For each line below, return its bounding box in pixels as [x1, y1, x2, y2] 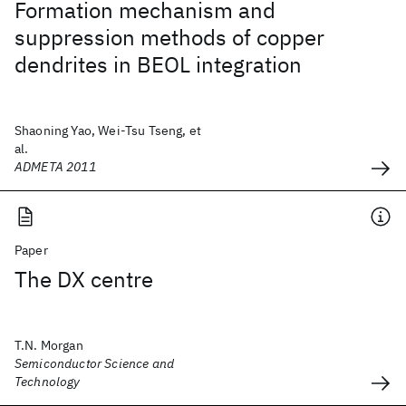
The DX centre [14, 265, 153, 294]
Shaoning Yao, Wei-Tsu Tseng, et [14, 122, 201, 139]
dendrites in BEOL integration [14, 50, 302, 79]
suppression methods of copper [14, 23, 324, 52]
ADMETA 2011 [14, 159, 96, 175]
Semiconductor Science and [14, 355, 175, 372]
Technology [14, 373, 81, 390]
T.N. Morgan [14, 337, 83, 353]
